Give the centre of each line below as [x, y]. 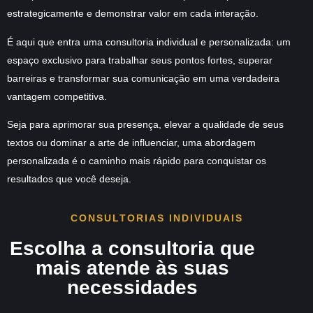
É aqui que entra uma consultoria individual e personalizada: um [149, 42]
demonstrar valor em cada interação [175, 14]
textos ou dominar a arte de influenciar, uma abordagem [131, 143]
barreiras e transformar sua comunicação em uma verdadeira [143, 78]
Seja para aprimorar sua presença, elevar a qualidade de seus [145, 125]
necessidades [132, 288]
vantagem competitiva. [57, 96]
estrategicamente [45, 14]
